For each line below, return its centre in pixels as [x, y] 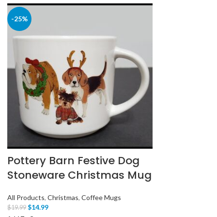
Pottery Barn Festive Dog [73, 161]
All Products [26, 197]
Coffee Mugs [101, 197]
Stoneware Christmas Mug [79, 175]
